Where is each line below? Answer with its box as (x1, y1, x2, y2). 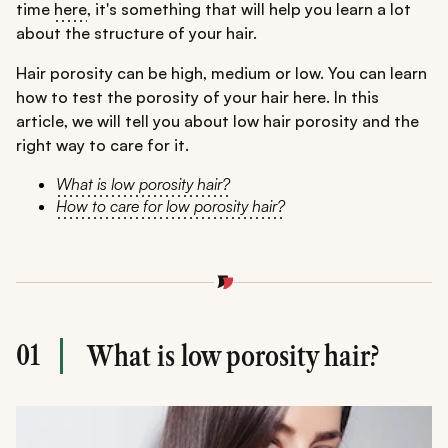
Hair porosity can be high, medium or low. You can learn (16, 63, 427, 84)
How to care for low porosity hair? (56, 196, 285, 217)
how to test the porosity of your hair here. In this (16, 87, 379, 108)
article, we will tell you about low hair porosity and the (16, 111, 419, 132)
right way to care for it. (16, 135, 189, 156)
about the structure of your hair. (16, 23, 257, 44)
